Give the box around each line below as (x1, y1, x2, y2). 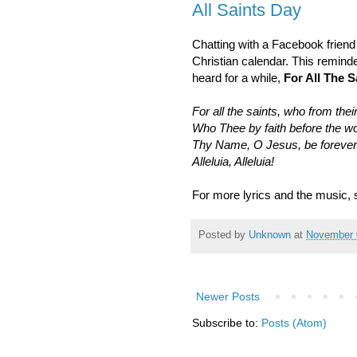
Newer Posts (196, 289, 260, 303)
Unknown (249, 229, 291, 241)
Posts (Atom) (261, 316, 327, 329)
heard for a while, (192, 70, 284, 84)
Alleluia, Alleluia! (192, 154, 274, 168)
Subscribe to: (192, 316, 261, 329)
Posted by (198, 229, 249, 241)
